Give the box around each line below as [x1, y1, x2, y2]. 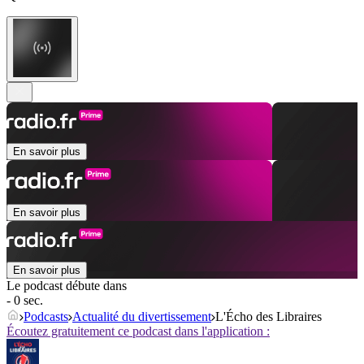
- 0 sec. [6, 293, 43, 308]
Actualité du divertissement [72, 310, 211, 324]
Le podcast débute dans [6, 279, 127, 293]
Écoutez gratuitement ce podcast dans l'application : [6, 324, 270, 339]
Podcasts [24, 310, 68, 324]
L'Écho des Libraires [215, 310, 322, 324]
